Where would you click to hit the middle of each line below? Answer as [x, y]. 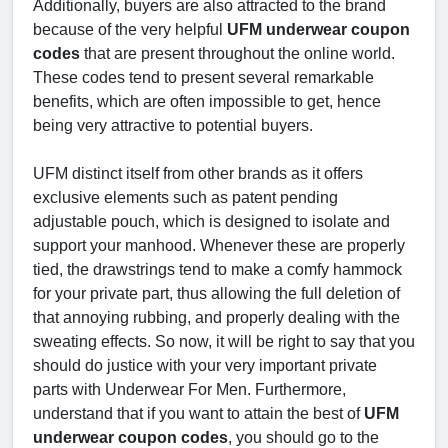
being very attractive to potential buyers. [173, 126]
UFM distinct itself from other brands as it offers [198, 174]
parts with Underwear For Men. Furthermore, [189, 390]
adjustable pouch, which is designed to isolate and [211, 222]
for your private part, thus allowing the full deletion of [216, 294]
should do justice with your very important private [205, 366]
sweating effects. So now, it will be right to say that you [224, 342]
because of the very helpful [130, 30]
